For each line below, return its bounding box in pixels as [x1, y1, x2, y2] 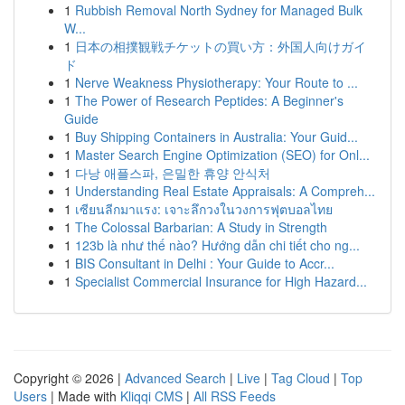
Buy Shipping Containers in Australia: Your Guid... [75, 127, 358, 146]
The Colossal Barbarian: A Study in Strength [75, 218, 327, 236]
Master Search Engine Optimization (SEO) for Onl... [75, 146, 370, 164]
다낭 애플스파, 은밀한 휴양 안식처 [75, 164, 270, 182]
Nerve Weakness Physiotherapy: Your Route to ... [75, 73, 358, 91]
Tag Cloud [271, 369, 330, 387]
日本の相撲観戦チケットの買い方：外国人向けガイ [75, 37, 366, 55]
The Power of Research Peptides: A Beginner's [75, 91, 344, 109]
